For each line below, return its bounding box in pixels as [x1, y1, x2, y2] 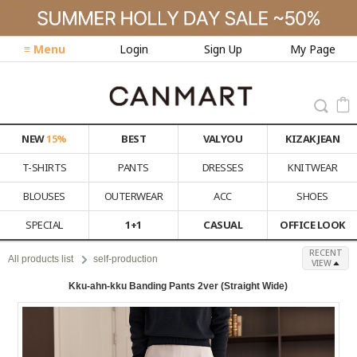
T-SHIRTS [22, 160, 67, 175]
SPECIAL [25, 218, 63, 233]
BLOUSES [23, 189, 65, 204]
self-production [93, 253, 158, 265]
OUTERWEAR [104, 189, 163, 204]
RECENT [308, 247, 343, 259]
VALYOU [203, 131, 242, 147]
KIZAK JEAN [285, 131, 339, 147]
